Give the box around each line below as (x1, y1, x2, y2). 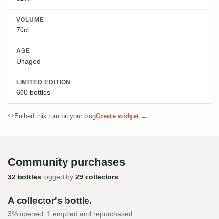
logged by (41, 173, 75, 181)
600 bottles (16, 88, 50, 97)
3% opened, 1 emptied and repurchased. (8, 210, 134, 218)
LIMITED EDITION (16, 79, 71, 86)
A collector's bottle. (8, 196, 92, 206)
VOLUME (16, 16, 44, 23)
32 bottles (8, 173, 41, 181)
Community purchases (8, 156, 126, 169)
